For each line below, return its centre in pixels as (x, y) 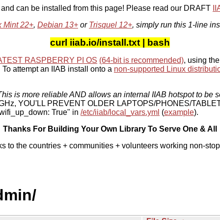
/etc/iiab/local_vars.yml (120, 112)
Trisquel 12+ (110, 25)
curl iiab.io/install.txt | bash (110, 42)
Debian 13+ (58, 25)
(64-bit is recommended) (141, 60)
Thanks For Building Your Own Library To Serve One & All (110, 129)
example (179, 112)
